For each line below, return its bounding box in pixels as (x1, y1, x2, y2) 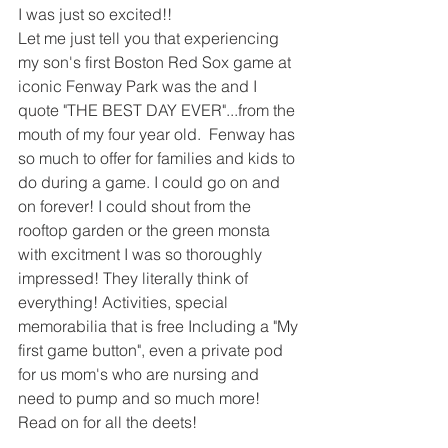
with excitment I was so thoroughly (18, 243, 266, 264)
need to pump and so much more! (18, 387, 264, 408)
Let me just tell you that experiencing (18, 27, 283, 48)
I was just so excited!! (18, 3, 172, 24)
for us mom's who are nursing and (18, 363, 263, 384)
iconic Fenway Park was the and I (18, 75, 261, 96)
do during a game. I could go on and (18, 171, 284, 192)
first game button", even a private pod (18, 339, 287, 360)
